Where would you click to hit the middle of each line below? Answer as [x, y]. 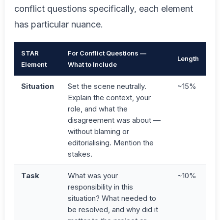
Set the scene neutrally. [107, 86]
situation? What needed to [112, 198]
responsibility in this [100, 187]
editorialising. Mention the [111, 143]
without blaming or [98, 131]
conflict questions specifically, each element [104, 9]
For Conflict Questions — [107, 53]
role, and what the [98, 109]
